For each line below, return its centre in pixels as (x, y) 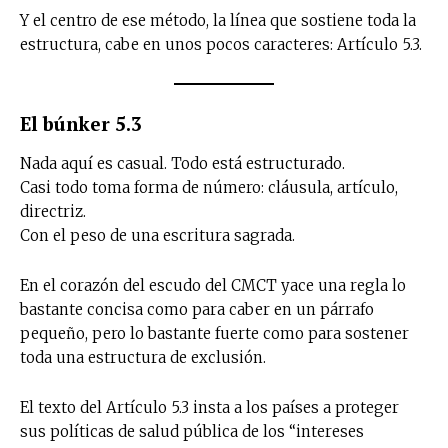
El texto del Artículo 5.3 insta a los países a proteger (209, 407)
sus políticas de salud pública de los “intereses (192, 431)
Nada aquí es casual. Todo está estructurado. (182, 163)
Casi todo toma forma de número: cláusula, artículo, (209, 187)
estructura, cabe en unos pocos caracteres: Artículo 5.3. (221, 44)
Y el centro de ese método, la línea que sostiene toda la (218, 20)
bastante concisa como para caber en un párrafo (197, 309)
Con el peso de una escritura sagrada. (157, 235)
